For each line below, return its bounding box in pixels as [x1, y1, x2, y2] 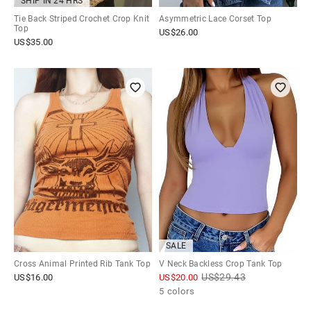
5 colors [159, 285, 195, 296]
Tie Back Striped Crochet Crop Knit [14, 14, 150, 24]
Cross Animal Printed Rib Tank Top [14, 258, 151, 269]
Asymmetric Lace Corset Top [159, 14, 271, 24]
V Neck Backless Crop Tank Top [159, 258, 283, 269]
